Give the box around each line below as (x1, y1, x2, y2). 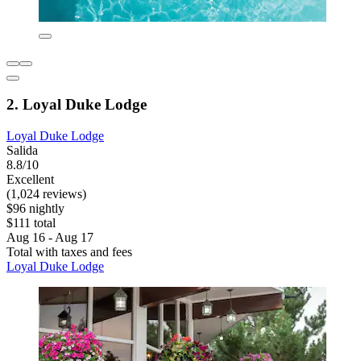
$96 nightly (6, 201, 64, 216)
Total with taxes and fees (6, 245, 132, 259)
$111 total (6, 216, 56, 230)
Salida (6, 143, 38, 158)
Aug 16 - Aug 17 (6, 230, 93, 245)
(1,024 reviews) (6, 187, 86, 201)
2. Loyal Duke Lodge (6, 96, 147, 114)
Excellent (6, 172, 54, 187)
